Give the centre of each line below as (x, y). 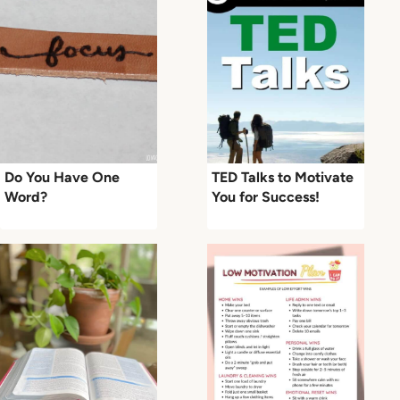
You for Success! (266, 196)
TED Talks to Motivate (283, 177)
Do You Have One (62, 177)
